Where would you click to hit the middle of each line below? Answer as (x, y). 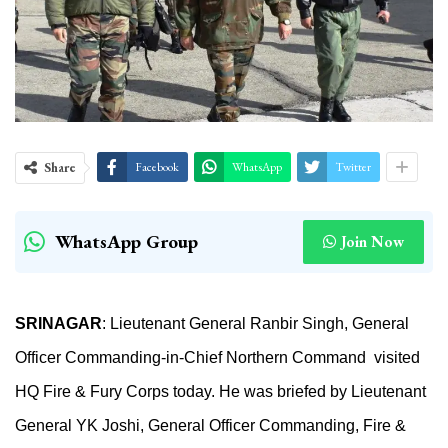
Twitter (353, 166)
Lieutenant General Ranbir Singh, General (259, 323)
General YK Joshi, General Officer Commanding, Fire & (210, 425)
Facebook (157, 166)
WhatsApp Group (126, 241)
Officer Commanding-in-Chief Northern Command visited (219, 357)
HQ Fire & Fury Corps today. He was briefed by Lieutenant (220, 391)
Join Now (372, 241)
